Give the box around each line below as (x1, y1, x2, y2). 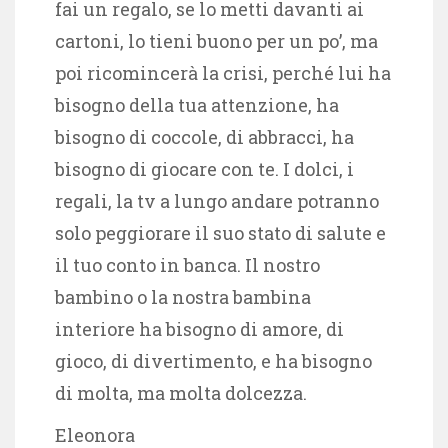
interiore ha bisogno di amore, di (55, 316, 344, 341)
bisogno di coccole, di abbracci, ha (55, 124, 354, 149)
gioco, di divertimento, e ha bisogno (55, 348, 372, 373)
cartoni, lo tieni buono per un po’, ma (55, 28, 378, 53)
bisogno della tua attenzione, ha (55, 92, 339, 117)
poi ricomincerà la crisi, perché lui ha (55, 60, 391, 85)
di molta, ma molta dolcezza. (55, 380, 307, 405)
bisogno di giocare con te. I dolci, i (55, 156, 354, 181)
